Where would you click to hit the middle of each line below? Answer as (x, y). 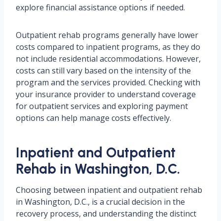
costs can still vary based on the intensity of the (103, 71)
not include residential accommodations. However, (108, 59)
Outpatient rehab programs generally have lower (107, 35)
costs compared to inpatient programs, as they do (108, 47)
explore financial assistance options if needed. (100, 8)
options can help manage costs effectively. (93, 118)
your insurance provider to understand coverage (106, 94)
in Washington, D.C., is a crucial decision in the (100, 202)
